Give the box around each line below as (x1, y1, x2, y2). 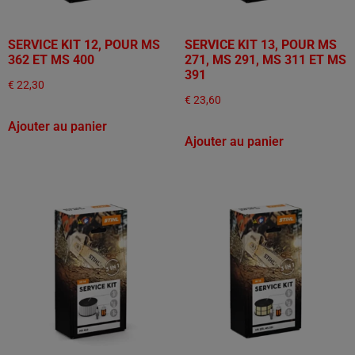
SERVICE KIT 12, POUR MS (8, 36, 160, 52)
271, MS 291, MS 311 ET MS (184, 52, 346, 67)
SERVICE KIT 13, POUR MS (184, 36, 337, 52)
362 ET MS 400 (8, 52, 94, 67)
